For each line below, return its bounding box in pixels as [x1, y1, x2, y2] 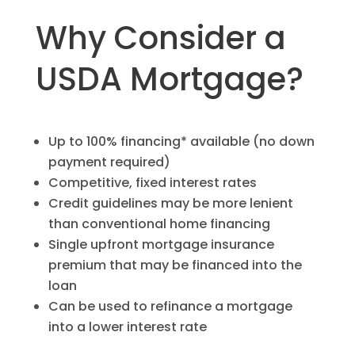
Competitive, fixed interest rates [48, 173, 257, 192]
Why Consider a [35, 15, 286, 60]
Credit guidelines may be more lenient [48, 193, 293, 212]
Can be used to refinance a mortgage [48, 296, 292, 315]
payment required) [48, 152, 170, 171]
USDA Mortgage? [35, 56, 303, 101]
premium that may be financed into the [48, 255, 302, 274]
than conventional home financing [48, 214, 270, 233]
